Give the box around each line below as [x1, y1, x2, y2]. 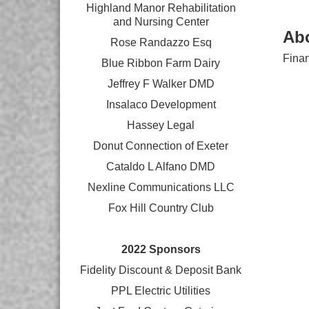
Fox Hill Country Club [108, 202, 214, 214]
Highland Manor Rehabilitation [86, 2, 236, 14]
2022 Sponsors [121, 243, 201, 255]
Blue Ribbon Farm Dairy [101, 57, 221, 69]
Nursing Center [134, 16, 209, 28]
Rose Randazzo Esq [110, 37, 212, 48]
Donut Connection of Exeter [93, 140, 229, 152]
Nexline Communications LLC [87, 181, 235, 193]
